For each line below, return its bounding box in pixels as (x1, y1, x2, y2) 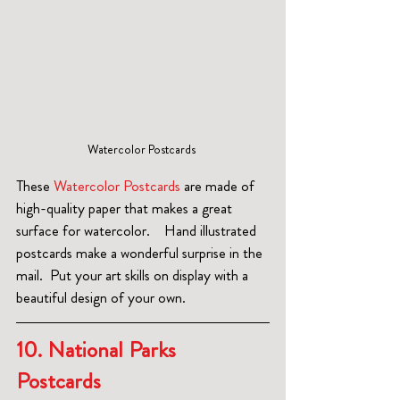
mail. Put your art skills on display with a (16, 264, 252, 287)
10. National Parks (16, 334, 181, 367)
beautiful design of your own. (16, 287, 186, 309)
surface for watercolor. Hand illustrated (16, 220, 260, 242)
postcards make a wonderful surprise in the (16, 242, 266, 264)
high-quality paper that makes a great (16, 197, 236, 220)
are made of (180, 175, 258, 197)
